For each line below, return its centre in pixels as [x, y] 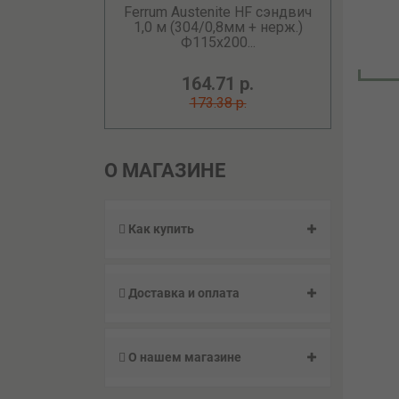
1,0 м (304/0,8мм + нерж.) [218, 27]
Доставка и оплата [183, 293]
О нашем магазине [183, 357]
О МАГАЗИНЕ [165, 171]
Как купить [160, 229]
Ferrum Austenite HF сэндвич [218, 12]
